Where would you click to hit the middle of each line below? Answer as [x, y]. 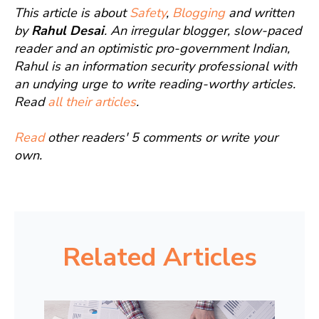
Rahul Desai [68, 31]
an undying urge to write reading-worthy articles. [155, 84]
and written [260, 13]
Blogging [199, 13]
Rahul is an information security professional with [156, 67]
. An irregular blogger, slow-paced [203, 31]
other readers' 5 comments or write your [161, 138]
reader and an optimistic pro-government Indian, [152, 49]
